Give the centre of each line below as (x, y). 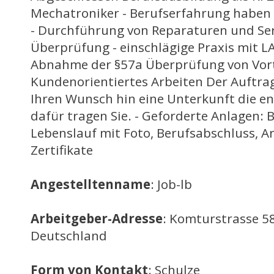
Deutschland (69, 235)
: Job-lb (171, 184)
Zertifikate (62, 150)
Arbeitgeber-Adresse (97, 218)
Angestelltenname (91, 184)
